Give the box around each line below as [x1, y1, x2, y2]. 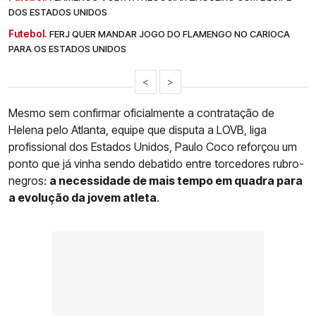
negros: [8, 174, 49, 188]
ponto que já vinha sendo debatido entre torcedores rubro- [8, 157, 304, 171]
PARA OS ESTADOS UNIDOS [8, 43, 126, 55]
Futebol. [8, 28, 47, 40]
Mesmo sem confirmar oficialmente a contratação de [8, 106, 274, 121]
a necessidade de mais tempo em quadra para [49, 174, 303, 188]
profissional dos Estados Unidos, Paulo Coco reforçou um [8, 140, 297, 154]
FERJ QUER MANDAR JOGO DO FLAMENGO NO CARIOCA [49, 28, 290, 40]
